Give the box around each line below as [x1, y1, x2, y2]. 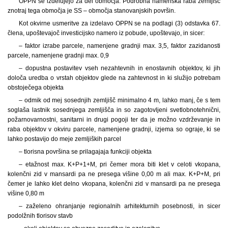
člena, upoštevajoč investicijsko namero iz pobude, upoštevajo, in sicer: [8, 29, 205, 37]
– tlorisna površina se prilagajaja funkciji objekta [18, 148, 152, 155]
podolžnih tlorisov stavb [8, 212, 73, 219]
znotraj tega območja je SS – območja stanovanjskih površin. [8, 7, 176, 14]
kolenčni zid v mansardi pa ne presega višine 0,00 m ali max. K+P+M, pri [8, 170, 220, 178]
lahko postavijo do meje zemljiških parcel [8, 135, 121, 142]
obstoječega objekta [8, 83, 64, 91]
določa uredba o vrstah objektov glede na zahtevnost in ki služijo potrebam [8, 74, 220, 81]
